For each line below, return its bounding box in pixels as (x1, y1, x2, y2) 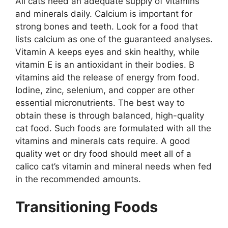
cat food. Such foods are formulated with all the (15, 123, 211, 133)
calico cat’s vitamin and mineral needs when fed (15, 161, 212, 172)
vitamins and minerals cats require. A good (15, 135, 190, 146)
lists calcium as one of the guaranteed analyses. (15, 34, 213, 44)
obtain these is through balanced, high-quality (15, 110, 204, 121)
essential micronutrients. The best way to (15, 97, 185, 108)
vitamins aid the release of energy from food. (15, 72, 199, 82)
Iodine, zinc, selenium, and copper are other (15, 84, 194, 95)
